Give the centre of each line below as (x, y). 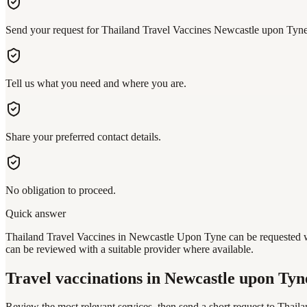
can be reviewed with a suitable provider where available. (130, 249)
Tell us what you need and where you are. (96, 83)
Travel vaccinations (74, 278)
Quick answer (36, 213)
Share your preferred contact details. (83, 136)
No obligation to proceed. (61, 190)
